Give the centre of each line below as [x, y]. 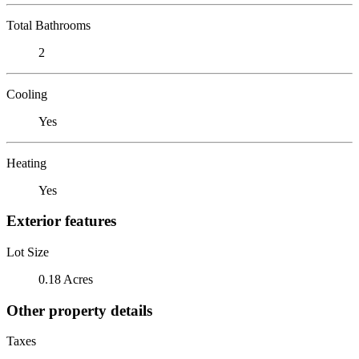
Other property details [79, 310]
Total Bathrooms [48, 25]
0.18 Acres [66, 279]
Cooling [27, 94]
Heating [26, 163]
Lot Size [28, 252]
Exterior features [61, 221]
